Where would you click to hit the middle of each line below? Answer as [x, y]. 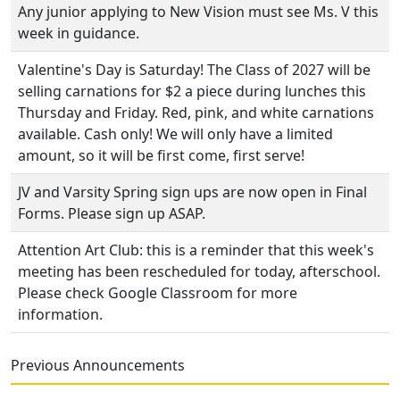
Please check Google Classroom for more [158, 293]
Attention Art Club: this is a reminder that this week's [196, 250]
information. [60, 314]
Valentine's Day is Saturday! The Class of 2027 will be [194, 70]
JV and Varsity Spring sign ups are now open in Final [192, 192]
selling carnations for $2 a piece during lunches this [192, 91]
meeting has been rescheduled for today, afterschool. [199, 271]
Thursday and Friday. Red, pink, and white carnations [196, 112]
